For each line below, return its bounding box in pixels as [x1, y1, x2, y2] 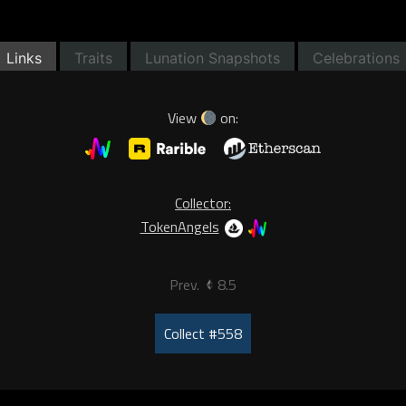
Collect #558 [164, 322, 242, 344]
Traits [74, 48, 112, 67]
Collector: [175, 191, 231, 214]
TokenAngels [140, 215, 219, 237]
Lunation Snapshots [145, 48, 280, 67]
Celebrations [313, 48, 400, 67]
